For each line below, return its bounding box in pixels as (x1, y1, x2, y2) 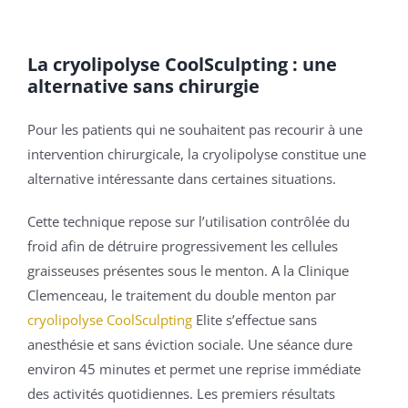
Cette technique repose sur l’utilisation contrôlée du (27, 212, 350, 231)
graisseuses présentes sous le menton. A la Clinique (27, 261, 349, 280)
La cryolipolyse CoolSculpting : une (27, 52, 337, 77)
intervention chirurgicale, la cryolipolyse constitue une (27, 145, 366, 164)
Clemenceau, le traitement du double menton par (27, 286, 336, 305)
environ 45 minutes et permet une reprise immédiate (27, 360, 361, 379)
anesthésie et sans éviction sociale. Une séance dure (27, 335, 352, 354)
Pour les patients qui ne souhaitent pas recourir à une (27, 120, 362, 139)
